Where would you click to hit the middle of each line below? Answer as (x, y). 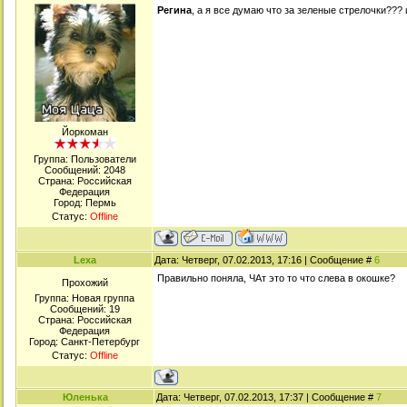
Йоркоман (84, 132)
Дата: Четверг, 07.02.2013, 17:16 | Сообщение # (264, 260)
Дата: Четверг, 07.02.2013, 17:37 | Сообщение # (266, 397)
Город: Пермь (84, 203)
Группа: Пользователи (84, 159)
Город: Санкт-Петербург (84, 342)
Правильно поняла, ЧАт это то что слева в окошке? (276, 278)
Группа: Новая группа (84, 298)
